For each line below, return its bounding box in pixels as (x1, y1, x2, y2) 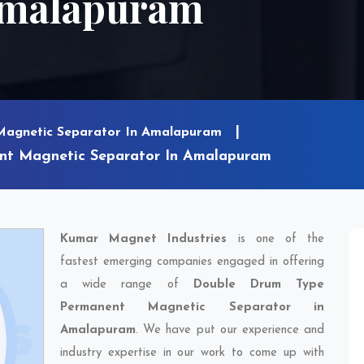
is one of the (227, 233, 325, 245)
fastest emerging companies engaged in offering (60, 256, 324, 268)
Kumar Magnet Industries (60, 233, 227, 245)
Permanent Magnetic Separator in (60, 301, 324, 314)
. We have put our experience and (136, 324, 324, 336)
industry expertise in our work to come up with (60, 347, 324, 359)
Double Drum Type (193, 279, 325, 291)
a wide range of (60, 279, 193, 291)
